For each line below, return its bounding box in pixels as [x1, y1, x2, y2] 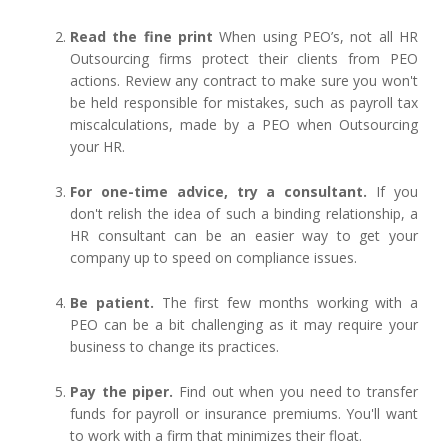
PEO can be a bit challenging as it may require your [70, 314, 418, 334]
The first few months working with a [153, 292, 418, 312]
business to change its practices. [70, 336, 279, 356]
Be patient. [70, 292, 154, 312]
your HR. [70, 136, 129, 156]
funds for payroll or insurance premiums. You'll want [70, 403, 418, 423]
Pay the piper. [70, 381, 174, 401]
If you [367, 181, 419, 201]
